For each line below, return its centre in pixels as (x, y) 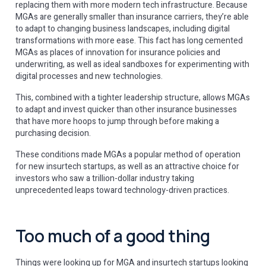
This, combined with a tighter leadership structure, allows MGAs (133, 98)
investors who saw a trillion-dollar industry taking (105, 178)
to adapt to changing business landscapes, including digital (123, 29)
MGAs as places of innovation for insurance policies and (118, 53)
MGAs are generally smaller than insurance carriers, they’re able (132, 17)
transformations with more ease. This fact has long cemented (129, 41)
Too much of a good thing (113, 236)
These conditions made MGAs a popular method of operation (128, 155)
